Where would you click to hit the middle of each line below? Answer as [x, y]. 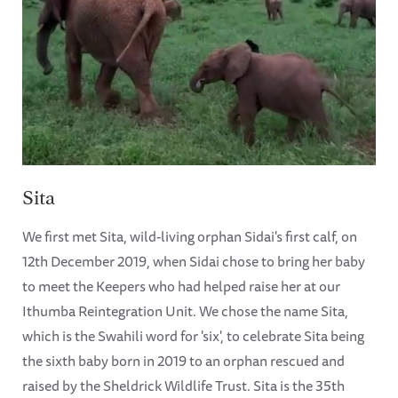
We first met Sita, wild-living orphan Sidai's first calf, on [190, 237]
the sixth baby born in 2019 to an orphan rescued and [183, 361]
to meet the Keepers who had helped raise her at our [181, 287]
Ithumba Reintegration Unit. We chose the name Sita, [185, 311]
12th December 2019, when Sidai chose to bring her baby [194, 262]
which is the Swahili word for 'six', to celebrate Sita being [193, 336]
